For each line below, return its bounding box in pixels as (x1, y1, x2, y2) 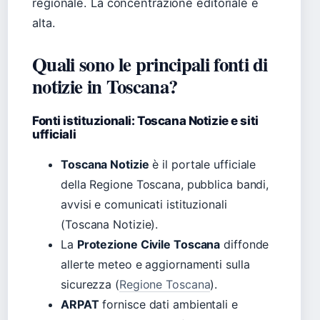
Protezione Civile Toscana (76, 237, 221, 252)
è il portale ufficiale (149, 157, 256, 172)
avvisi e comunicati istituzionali (61, 197, 227, 212)
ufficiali (32, 127, 76, 142)
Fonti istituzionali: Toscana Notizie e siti (32, 114, 259, 129)
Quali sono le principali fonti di (32, 50, 268, 79)
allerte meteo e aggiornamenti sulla (61, 257, 250, 272)
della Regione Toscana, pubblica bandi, (61, 177, 269, 192)
